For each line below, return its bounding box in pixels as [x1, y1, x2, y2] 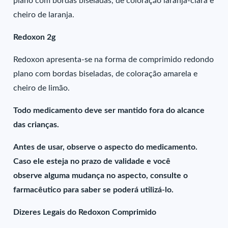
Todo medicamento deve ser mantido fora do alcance [13, 106, 205, 115]
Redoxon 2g [13, 33, 56, 41]
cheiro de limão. [13, 84, 70, 92]
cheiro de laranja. [13, 11, 75, 19]
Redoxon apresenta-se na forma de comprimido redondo [13, 55, 214, 64]
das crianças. [13, 121, 60, 129]
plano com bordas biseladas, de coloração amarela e [13, 70, 198, 78]
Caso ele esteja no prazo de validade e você [13, 157, 171, 165]
